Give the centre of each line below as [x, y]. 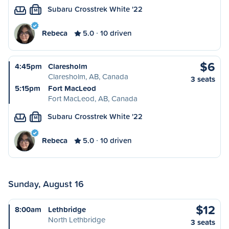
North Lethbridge [77, 220]
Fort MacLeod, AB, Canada [93, 98]
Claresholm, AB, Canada [88, 76]
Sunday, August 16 [46, 184]
